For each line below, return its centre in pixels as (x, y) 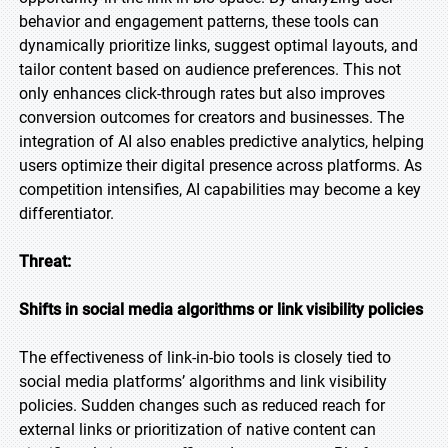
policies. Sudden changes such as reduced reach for (202, 405)
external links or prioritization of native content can (197, 429)
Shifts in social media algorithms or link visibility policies (221, 309)
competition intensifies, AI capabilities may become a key (220, 189)
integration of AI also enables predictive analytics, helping (221, 141)
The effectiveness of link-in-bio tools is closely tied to (205, 357)
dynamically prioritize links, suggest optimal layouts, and (218, 45)
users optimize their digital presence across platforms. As (220, 165)
